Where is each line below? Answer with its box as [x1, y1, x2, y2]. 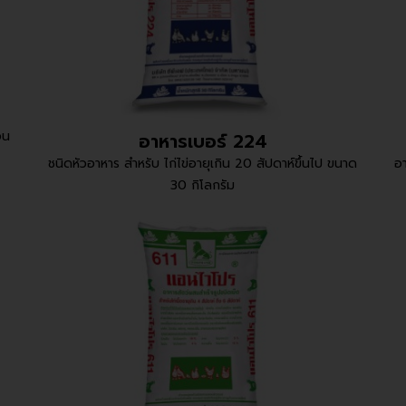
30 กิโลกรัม [170, 176, 236, 196]
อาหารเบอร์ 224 [138, 128, 267, 156]
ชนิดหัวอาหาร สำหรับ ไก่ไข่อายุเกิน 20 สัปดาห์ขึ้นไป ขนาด [48, 154, 358, 174]
